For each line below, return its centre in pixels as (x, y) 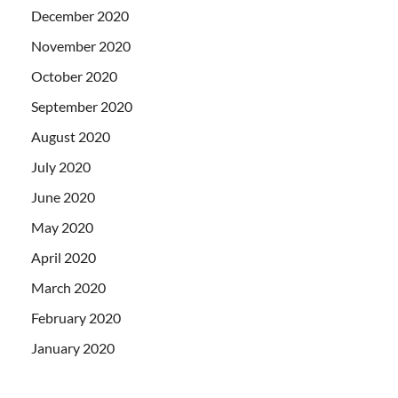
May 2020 (62, 227)
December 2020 (80, 15)
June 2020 (63, 196)
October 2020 (74, 76)
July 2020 (61, 166)
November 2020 (81, 45)
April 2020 (64, 257)
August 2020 (71, 136)
